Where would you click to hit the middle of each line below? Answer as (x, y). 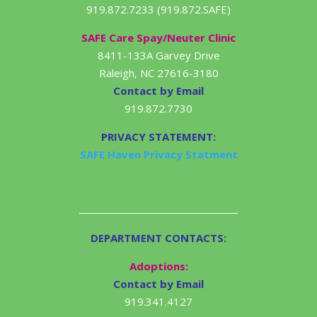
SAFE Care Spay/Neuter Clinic (158, 38)
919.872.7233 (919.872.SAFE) (158, 10)
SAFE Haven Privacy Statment (158, 155)
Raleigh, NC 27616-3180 (158, 73)
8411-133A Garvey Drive (158, 56)
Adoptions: (158, 266)
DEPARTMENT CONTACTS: (158, 238)
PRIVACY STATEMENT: (158, 137)
